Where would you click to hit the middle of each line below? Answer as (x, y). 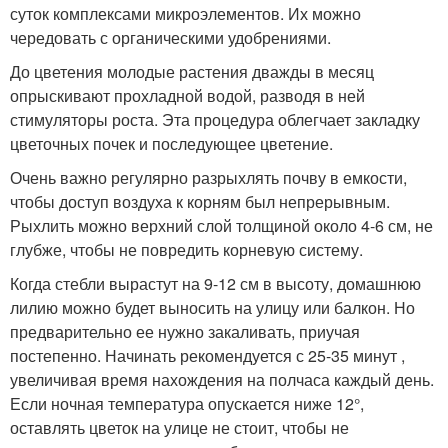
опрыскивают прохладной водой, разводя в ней (187, 95)
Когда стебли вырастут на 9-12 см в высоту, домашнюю (215, 283)
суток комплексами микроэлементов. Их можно (185, 13)
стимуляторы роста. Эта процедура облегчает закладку (215, 119)
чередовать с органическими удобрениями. (170, 37)
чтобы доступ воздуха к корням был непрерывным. (200, 201)
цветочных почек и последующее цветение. (171, 143)
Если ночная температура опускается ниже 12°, (187, 403)
